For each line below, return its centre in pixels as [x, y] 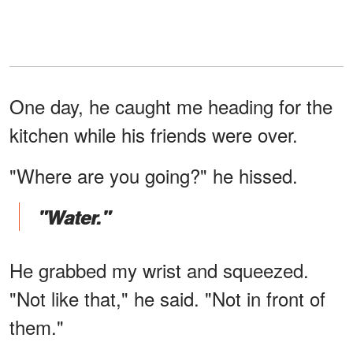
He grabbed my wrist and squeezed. [159, 269]
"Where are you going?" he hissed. [154, 175]
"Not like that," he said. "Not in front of [167, 298]
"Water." [74, 216]
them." [37, 326]
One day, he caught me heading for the [171, 106]
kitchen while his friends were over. [154, 134]
